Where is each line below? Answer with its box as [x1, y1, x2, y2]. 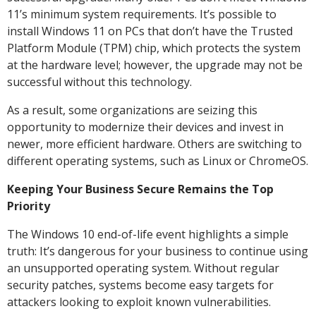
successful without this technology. [7, 73, 192, 90]
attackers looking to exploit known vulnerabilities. [7, 293, 271, 310]
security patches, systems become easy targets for [7, 276, 274, 293]
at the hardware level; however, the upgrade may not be [7, 56, 303, 73]
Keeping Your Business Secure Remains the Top [7, 181, 274, 197]
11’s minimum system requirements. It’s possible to [7, 6, 276, 22]
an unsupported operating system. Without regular [7, 260, 279, 276]
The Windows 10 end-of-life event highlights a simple [7, 226, 288, 242]
